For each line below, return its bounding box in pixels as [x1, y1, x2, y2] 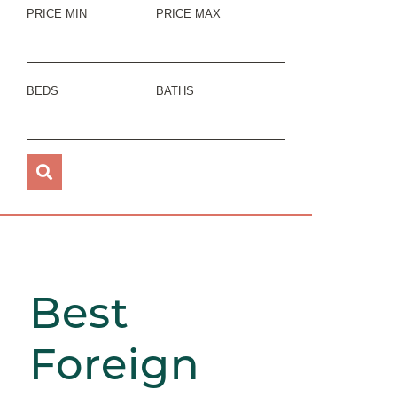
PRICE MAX [156, 7, 221, 20]
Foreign [29, 339, 201, 390]
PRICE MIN [27, 7, 87, 20]
